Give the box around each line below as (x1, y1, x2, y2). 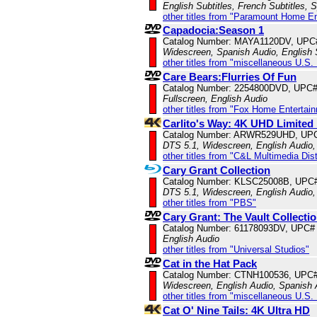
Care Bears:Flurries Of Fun (163, 71, 296, 83)
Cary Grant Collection (163, 164, 270, 177)
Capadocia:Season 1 (163, 24, 264, 37)
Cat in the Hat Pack (163, 258, 257, 270)
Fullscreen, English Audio (163, 93, 267, 105)
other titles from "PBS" (163, 197, 256, 209)
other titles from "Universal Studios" (163, 244, 309, 255)
